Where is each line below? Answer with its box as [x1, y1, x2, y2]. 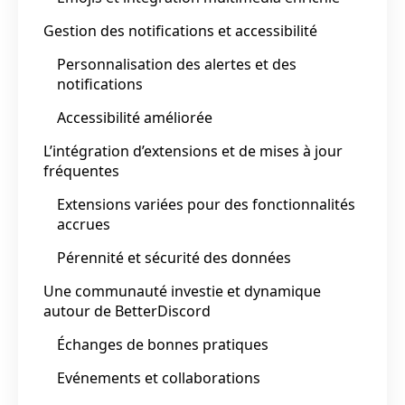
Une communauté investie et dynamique [43, 280, 321, 301]
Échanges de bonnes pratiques [57, 334, 268, 354]
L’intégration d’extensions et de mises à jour [43, 140, 343, 161]
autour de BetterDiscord [43, 300, 211, 321]
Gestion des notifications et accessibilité [43, 20, 317, 41]
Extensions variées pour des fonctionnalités [57, 193, 355, 214]
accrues [57, 213, 110, 234]
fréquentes [43, 160, 119, 181]
